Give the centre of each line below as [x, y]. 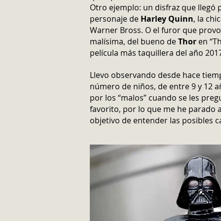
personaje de [115, 19]
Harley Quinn [167, 19]
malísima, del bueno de [134, 41]
